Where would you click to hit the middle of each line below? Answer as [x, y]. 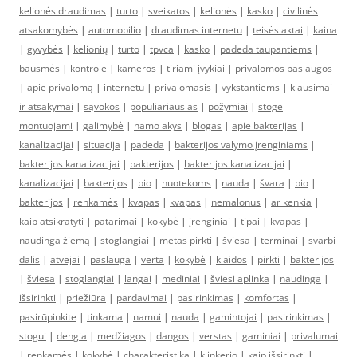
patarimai [116, 221]
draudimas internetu [197, 30]
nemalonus [236, 202]
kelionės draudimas [63, 11]
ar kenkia [291, 202]
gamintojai [233, 317]
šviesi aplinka [240, 279]
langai [138, 279]
